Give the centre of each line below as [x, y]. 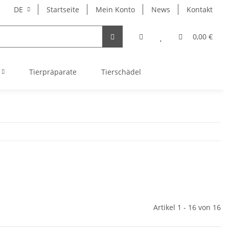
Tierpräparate [53, 72]
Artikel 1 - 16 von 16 [187, 207]
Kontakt [200, 9]
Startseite [63, 9]
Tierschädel [121, 72]
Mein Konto [115, 9]
